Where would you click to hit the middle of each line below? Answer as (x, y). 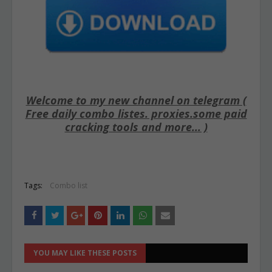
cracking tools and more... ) (136, 127)
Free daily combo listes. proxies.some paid (136, 114)
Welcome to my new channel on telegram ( (136, 100)
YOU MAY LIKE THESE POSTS (85, 253)
